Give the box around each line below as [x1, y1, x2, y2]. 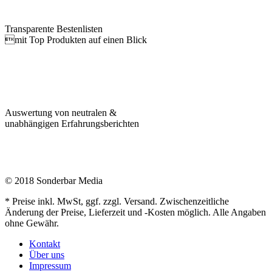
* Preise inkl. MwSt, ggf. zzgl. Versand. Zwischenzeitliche [5, 195, 229, 206]
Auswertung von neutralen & [5, 107, 117, 118]
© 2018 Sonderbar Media [5, 175, 103, 186]
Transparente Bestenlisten [5, 23, 103, 34]
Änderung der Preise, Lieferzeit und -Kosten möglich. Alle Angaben [5, 206, 266, 217]
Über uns [29, 249, 64, 260]
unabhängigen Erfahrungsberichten [5, 118, 139, 129]
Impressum [29, 260, 71, 271]
